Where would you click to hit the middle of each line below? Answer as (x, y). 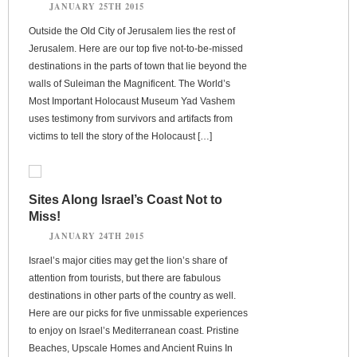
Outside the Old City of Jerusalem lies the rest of (132, 31)
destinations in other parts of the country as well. (132, 295)
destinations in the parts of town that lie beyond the (138, 66)
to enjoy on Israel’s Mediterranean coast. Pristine (134, 330)
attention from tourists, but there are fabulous (125, 278)
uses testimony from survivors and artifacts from (131, 118)
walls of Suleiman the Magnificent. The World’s (129, 83)
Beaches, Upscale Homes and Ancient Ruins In (131, 348)
